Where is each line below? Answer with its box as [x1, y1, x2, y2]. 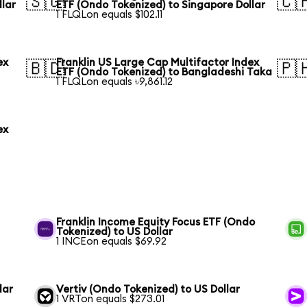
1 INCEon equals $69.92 [56, 236, 167, 247]
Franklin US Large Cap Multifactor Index [56, 58, 260, 69]
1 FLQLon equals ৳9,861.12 [56, 77, 173, 88]
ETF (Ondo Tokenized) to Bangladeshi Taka [56, 67, 273, 78]
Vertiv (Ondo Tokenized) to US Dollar [56, 284, 241, 295]
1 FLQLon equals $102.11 [56, 10, 163, 21]
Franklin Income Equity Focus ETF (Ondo [56, 217, 256, 228]
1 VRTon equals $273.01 [56, 293, 165, 304]
